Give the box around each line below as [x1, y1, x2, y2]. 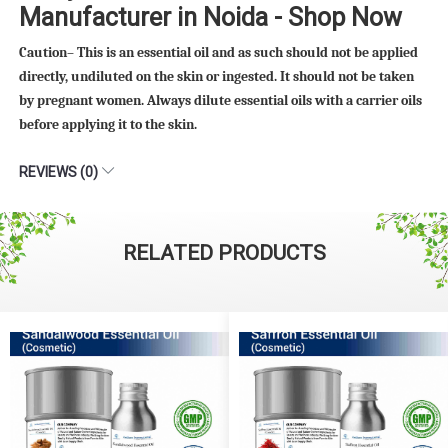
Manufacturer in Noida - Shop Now [19, 2, 402, 32]
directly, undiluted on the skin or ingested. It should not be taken [19, 67, 414, 85]
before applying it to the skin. [19, 115, 197, 133]
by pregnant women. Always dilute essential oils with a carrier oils [19, 91, 422, 109]
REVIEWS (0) [19, 163, 101, 180]
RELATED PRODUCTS [122, 240, 326, 265]
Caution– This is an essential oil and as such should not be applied [19, 43, 418, 61]
